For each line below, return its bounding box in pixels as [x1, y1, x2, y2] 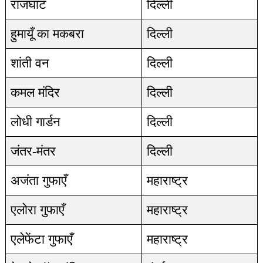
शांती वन [10, 56, 49, 70]
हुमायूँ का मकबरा [10, 26, 84, 41]
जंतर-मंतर [10, 144, 56, 159]
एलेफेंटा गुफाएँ [10, 232, 73, 247]
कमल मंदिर [10, 85, 60, 100]
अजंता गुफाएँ [10, 173, 67, 188]
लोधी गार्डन [10, 114, 60, 129]
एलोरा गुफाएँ [10, 203, 65, 217]
